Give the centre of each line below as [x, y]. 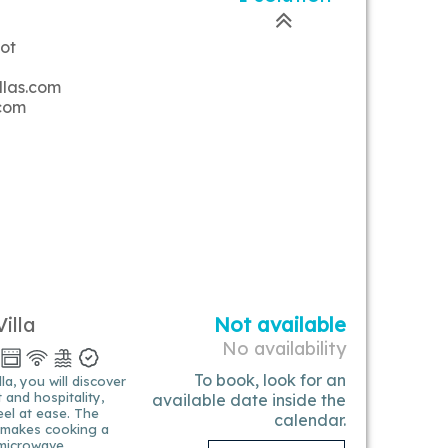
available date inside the [249, 400]
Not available [280, 324]
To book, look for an [270, 380]
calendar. [310, 420]
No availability [284, 348]
